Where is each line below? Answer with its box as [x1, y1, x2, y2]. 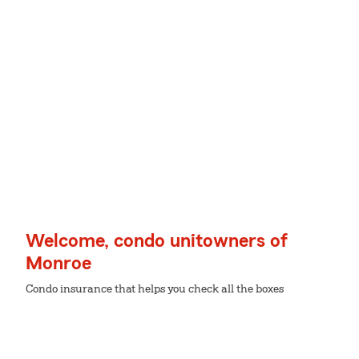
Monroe [26, 254, 91, 273]
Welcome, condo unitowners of [26, 232, 288, 251]
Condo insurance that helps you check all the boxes [26, 284, 284, 295]
